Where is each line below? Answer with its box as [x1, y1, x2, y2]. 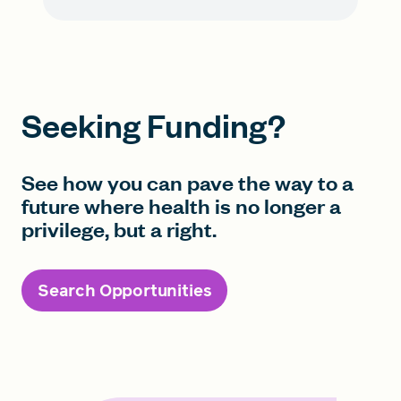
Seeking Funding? [21, 103, 286, 147]
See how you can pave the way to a [21, 168, 354, 197]
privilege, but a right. [21, 215, 217, 243]
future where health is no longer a [21, 192, 341, 220]
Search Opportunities [38, 279, 212, 303]
